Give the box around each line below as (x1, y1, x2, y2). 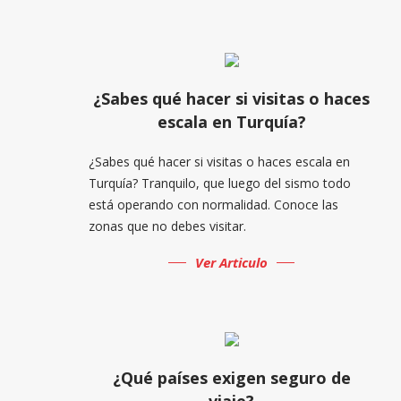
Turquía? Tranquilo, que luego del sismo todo (88, 174, 351, 192)
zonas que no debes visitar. (88, 217, 246, 235)
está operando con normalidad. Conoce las (88, 195, 338, 213)
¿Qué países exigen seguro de (112, 366, 351, 388)
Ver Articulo (195, 252, 269, 271)
